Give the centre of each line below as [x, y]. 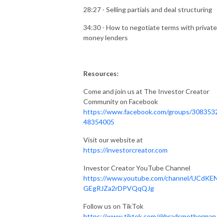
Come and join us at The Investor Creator [146, 91]
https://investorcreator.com [125, 150]
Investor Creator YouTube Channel [137, 168]
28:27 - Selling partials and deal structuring [148, 9]
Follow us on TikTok [113, 206]
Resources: [101, 73]
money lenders [106, 37]
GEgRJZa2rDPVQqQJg [119, 188]
